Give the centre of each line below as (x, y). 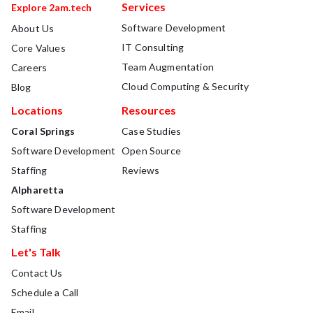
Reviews (141, 170)
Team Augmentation (168, 67)
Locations (37, 110)
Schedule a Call (45, 292)
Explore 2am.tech (51, 8)
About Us (33, 29)
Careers (29, 68)
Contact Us (37, 272)
